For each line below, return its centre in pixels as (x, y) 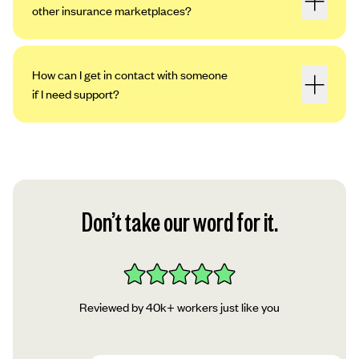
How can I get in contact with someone (130, 75)
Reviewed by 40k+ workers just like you (179, 307)
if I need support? (76, 94)
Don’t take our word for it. (179, 222)
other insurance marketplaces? (112, 11)
